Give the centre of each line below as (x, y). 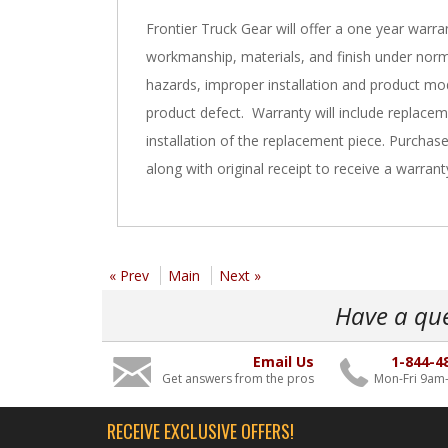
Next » (240, 276)
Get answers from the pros (238, 379)
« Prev (129, 276)
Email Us (283, 362)
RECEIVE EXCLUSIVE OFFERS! (200, 431)
